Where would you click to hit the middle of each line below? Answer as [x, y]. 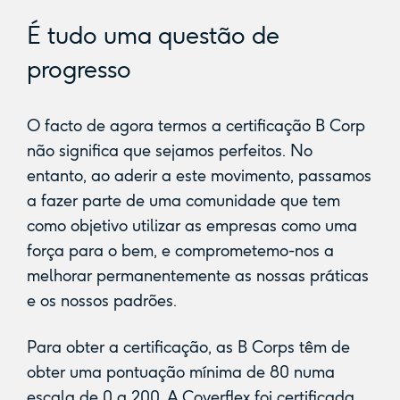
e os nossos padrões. [101, 301]
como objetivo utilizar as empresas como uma [192, 226]
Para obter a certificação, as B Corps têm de [188, 348]
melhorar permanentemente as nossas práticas [197, 276]
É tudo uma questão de [153, 36]
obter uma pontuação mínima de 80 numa [180, 373]
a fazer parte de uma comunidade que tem [183, 201]
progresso [79, 70]
